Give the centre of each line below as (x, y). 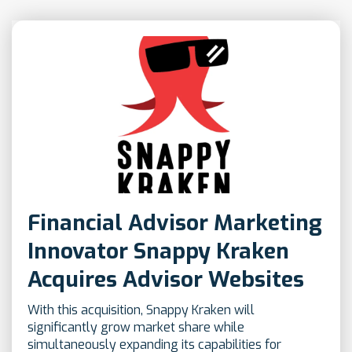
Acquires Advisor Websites (166, 280)
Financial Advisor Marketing (175, 223)
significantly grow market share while (136, 328)
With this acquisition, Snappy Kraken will (141, 310)
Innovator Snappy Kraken (158, 251)
